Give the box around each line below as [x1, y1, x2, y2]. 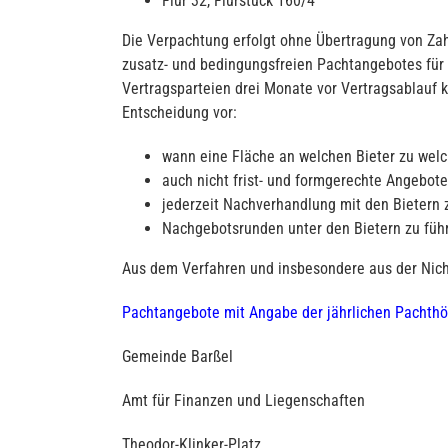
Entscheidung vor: [122, 103, 237, 123]
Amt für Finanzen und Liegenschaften [122, 391, 365, 411]
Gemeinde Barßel [122, 347, 233, 367]
